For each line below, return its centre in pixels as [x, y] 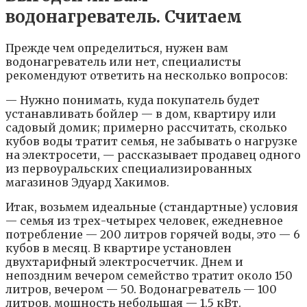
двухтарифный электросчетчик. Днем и [124, 262]
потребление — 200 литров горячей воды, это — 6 [153, 235]
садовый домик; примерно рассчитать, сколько [146, 128]
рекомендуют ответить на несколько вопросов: [147, 76]
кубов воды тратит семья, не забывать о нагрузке [151, 142]
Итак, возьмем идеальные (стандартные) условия [152, 207]
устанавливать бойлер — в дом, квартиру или [141, 114]
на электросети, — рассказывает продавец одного [153, 155]
